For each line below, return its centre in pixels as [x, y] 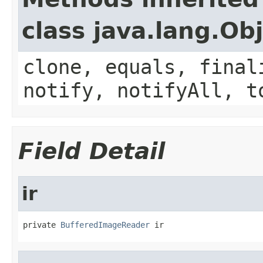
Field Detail [92, 151]
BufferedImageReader [105, 225]
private [42, 225]
